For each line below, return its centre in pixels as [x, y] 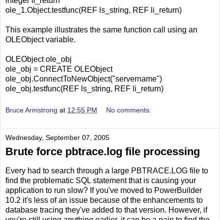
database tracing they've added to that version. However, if [106, 210]
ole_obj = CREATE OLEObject [59, 69]
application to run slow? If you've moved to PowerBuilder [104, 190]
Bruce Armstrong [31, 110]
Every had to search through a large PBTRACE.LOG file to [107, 170]
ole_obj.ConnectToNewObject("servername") [84, 79]
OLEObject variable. [41, 40]
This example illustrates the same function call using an [101, 30]
